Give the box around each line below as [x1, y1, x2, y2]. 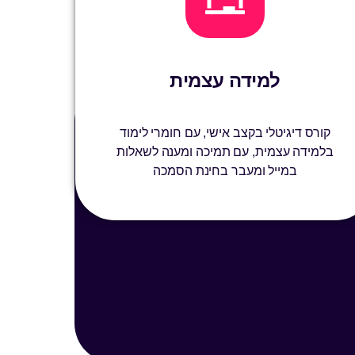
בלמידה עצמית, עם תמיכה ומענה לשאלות [116, 145, 334, 159]
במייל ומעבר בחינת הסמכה [153, 164, 297, 178]
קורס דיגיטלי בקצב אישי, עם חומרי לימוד [119, 126, 331, 140]
